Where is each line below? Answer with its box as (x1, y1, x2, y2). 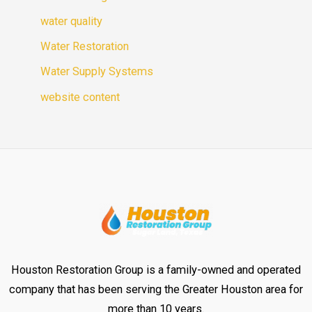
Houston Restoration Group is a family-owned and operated (11, 263, 301, 276)
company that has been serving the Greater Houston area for (9, 282, 303, 296)
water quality (40, 15, 103, 29)
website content (40, 90, 120, 104)
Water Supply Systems (40, 65, 154, 79)
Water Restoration (40, 40, 130, 54)
